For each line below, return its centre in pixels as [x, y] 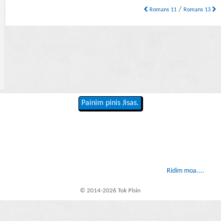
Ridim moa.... [185, 171]
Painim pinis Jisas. [110, 103]
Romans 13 [198, 10]
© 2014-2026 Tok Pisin [110, 190]
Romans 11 [163, 10]
